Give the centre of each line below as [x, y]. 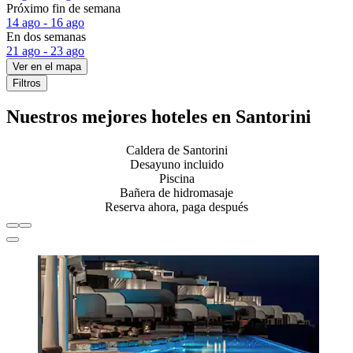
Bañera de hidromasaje [176, 193]
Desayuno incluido [176, 165]
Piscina [176, 179]
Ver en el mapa [47, 66]
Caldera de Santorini [176, 150]
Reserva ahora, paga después [176, 207]
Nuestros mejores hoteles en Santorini [159, 117]
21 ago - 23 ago [45, 50]
